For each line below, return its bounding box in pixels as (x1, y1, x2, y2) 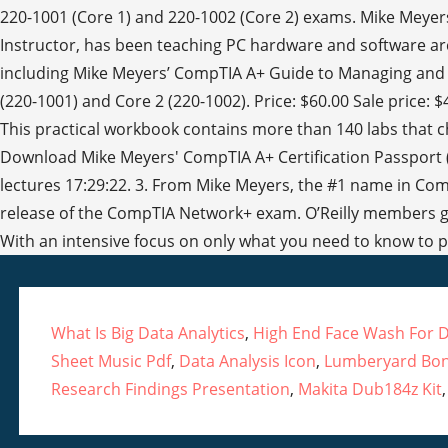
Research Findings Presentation (50, 378, 290, 401)
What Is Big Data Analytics (50, 322, 245, 345)
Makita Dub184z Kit (297, 378, 442, 401)
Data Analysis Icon (178, 350, 316, 373)
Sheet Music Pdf (50, 350, 171, 373)
